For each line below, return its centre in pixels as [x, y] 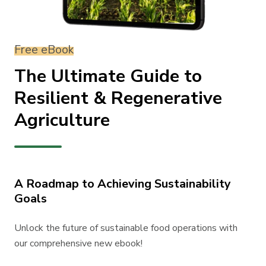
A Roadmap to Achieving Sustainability [123, 183]
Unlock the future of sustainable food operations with [126, 228]
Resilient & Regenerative [118, 98]
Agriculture [62, 120]
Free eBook [44, 49]
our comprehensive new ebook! [78, 243]
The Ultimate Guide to [108, 76]
